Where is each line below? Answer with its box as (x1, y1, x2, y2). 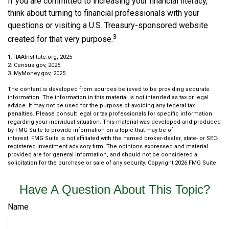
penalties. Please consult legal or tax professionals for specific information (8, 110, 212, 117)
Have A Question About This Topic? (19, 182, 210, 196)
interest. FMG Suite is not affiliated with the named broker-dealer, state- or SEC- (8, 134, 218, 142)
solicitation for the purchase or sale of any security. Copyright (8, 159, 175, 166)
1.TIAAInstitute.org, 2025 (8, 53, 72, 60)
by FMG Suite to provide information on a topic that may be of (8, 126, 173, 133)
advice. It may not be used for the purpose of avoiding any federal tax (8, 102, 195, 109)
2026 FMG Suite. (175, 159, 218, 166)
